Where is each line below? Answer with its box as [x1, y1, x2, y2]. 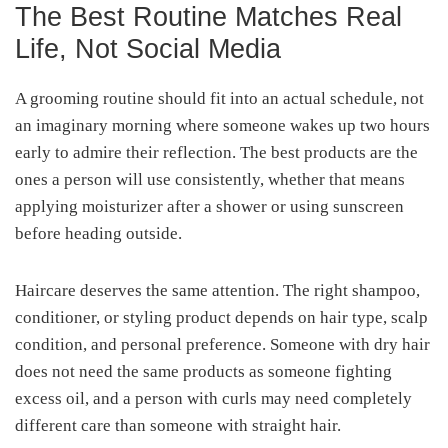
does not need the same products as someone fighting [15, 361, 392, 381]
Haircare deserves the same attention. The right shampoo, [15, 280, 420, 300]
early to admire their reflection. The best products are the [15, 142, 418, 162]
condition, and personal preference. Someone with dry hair [15, 334, 430, 354]
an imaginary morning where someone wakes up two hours [15, 115, 430, 135]
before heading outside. [15, 223, 182, 243]
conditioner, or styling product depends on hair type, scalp [15, 307, 428, 327]
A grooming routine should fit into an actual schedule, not [15, 88, 424, 108]
